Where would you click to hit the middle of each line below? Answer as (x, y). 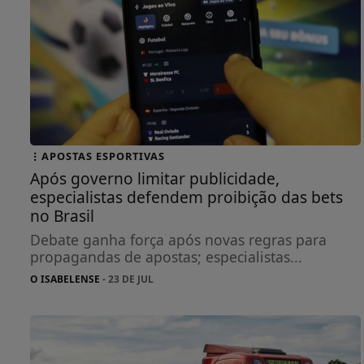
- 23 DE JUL (127, 279)
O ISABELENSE (65, 279)
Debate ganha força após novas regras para (178, 239)
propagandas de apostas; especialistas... (166, 256)
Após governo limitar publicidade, (155, 178)
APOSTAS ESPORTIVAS (103, 156)
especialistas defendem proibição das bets (186, 197)
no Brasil (62, 215)
